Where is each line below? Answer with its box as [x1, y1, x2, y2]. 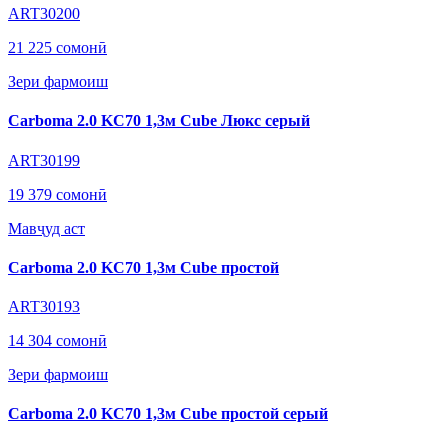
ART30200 [8, 5, 80, 23]
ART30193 [8, 298, 80, 316]
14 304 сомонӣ [8, 332, 107, 350]
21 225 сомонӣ [8, 39, 107, 57]
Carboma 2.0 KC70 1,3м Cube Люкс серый [8, 112, 310, 130]
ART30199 [8, 151, 80, 169]
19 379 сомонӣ [8, 185, 107, 203]
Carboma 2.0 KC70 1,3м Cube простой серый [8, 405, 328, 423]
